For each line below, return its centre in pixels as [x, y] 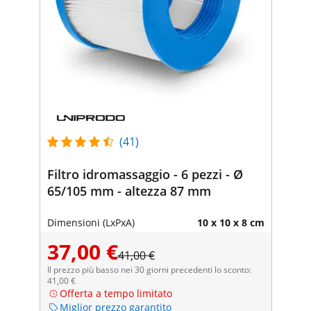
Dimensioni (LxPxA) [91, 222]
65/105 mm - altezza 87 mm [129, 191]
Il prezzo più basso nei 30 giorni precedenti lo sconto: [149, 269]
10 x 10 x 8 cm [230, 222]
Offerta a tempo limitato [116, 293]
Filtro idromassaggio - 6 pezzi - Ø [145, 174]
